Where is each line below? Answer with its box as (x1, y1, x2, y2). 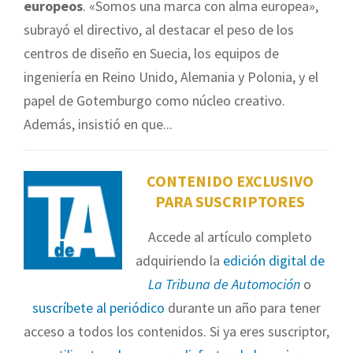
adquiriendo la (135, 251, 223, 269)
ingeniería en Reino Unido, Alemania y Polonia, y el (24, 68, 318, 87)
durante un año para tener (165, 298, 321, 317)
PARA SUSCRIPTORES (154, 191, 305, 211)
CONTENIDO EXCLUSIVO (146, 170, 314, 191)
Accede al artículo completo (147, 227, 312, 246)
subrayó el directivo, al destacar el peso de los (24, 20, 294, 39)
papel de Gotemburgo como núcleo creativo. (24, 91, 285, 110)
